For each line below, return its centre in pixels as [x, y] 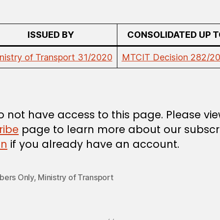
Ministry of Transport [76, 177]
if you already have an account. [93, 144]
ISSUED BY [51, 34]
